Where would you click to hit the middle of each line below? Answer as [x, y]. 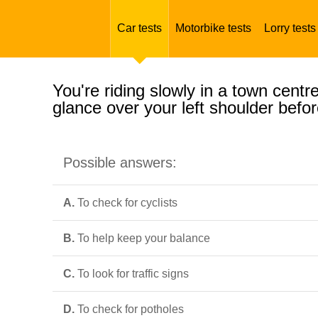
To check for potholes [131, 309]
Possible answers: [120, 163]
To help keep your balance [144, 238]
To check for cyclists [127, 203]
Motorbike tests [213, 28]
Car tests [139, 28]
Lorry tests [290, 28]
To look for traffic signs [133, 274]
